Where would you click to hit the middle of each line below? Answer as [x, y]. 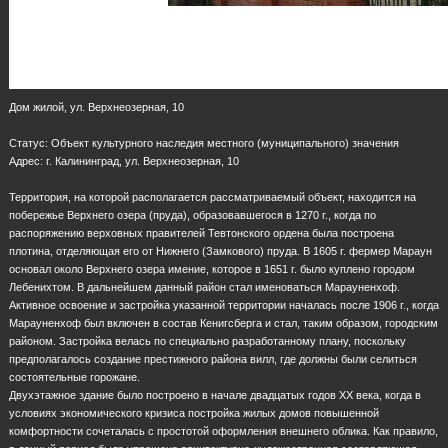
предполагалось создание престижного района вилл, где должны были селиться [213, 358]
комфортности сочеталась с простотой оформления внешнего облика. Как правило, [223, 430]
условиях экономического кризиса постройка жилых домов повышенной [194, 412]
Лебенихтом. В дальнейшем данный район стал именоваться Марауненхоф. [204, 286]
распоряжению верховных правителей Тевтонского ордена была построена [201, 232]
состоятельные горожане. [74, 376]
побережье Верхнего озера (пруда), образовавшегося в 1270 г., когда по [192, 214]
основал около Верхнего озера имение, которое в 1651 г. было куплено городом [212, 268]
